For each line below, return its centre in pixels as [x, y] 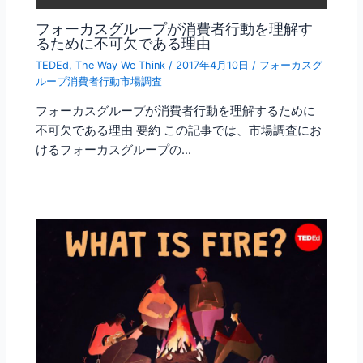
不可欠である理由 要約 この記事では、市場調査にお [179, 131]
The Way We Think [121, 65]
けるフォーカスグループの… [114, 150]
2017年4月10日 [214, 65]
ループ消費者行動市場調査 [99, 81]
